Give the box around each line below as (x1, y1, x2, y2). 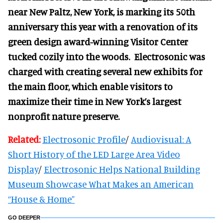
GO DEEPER (8, 214, 40, 221)
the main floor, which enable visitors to (8, 80, 173, 92)
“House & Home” (8, 193, 75, 205)
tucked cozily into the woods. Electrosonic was (8, 50, 205, 62)
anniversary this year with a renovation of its (8, 20, 198, 32)
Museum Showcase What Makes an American (8, 178, 194, 190)
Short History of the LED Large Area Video (8, 148, 180, 160)
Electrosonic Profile (42, 133, 125, 145)
